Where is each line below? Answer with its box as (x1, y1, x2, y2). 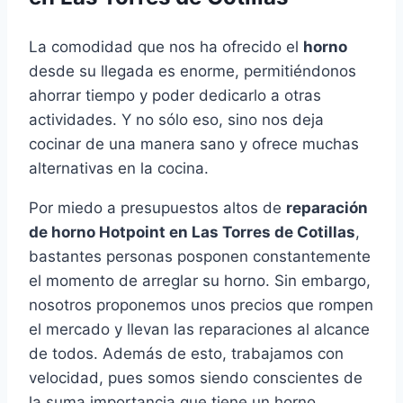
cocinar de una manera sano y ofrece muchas (29, 135, 359, 154)
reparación (286, 199, 368, 218)
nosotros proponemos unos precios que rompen (29, 296, 373, 315)
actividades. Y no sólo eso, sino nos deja (29, 111, 324, 130)
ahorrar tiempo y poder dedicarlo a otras (29, 86, 321, 105)
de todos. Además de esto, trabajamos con (29, 345, 344, 363)
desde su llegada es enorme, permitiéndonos (29, 62, 356, 81)
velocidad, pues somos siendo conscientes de (29, 369, 363, 388)
